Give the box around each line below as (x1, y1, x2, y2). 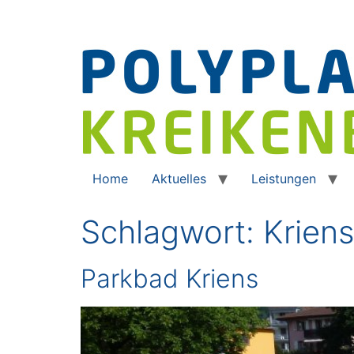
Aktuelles (152, 171, 206, 186)
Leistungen (251, 171, 316, 186)
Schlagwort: (81, 213, 263, 251)
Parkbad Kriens (81, 263, 258, 294)
